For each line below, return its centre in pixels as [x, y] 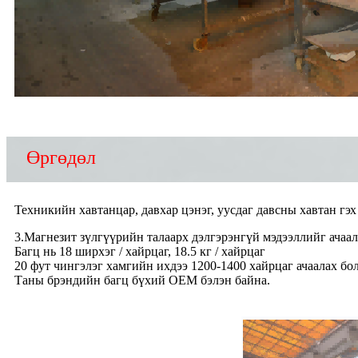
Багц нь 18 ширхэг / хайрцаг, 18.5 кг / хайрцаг [140, 251]
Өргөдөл [61, 157]
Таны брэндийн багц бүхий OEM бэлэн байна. [142, 280]
